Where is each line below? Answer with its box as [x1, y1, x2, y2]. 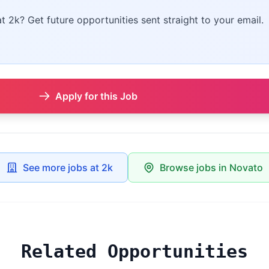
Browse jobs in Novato [160, 162, 263, 174]
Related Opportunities [21, 241, 248, 262]
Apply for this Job [55, 90, 138, 103]
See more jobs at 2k [23, 162, 113, 174]
